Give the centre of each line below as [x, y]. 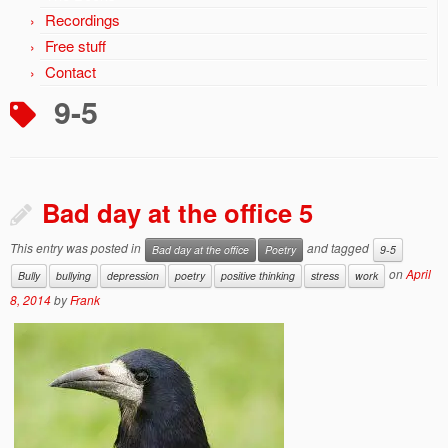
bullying [73, 275]
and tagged [338, 248]
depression [133, 275]
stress [325, 275]
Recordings [82, 19]
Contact [70, 71]
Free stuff [75, 45]
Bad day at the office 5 [177, 212]
